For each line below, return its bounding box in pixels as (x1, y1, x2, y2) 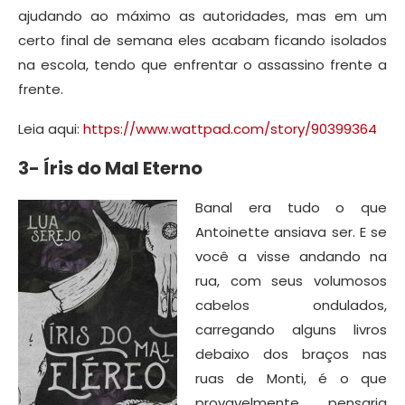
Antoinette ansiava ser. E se (195, 221, 387, 241)
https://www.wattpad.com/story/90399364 (83, 118, 377, 138)
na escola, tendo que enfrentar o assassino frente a (18, 54, 387, 74)
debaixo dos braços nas (195, 344, 387, 363)
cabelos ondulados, (195, 295, 387, 315)
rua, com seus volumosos (195, 270, 387, 290)
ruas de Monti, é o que (195, 368, 387, 388)
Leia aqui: (18, 118, 83, 138)
